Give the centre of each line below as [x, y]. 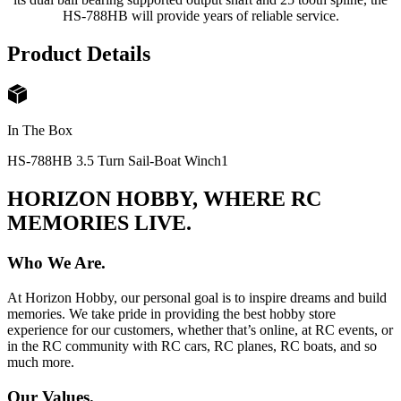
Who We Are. [56, 263]
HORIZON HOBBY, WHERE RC [164, 199]
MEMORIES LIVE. [99, 223]
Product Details [79, 53]
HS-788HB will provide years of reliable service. [200, 15]
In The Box [40, 131]
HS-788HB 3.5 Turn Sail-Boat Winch [114, 161]
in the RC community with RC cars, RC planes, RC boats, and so [192, 346]
